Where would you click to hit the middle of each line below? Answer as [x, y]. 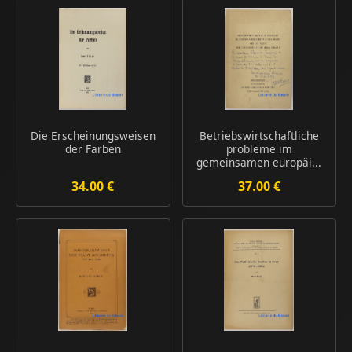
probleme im [259, 149]
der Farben [93, 149]
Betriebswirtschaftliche [259, 136]
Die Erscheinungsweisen [93, 136]
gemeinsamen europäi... [259, 163]
